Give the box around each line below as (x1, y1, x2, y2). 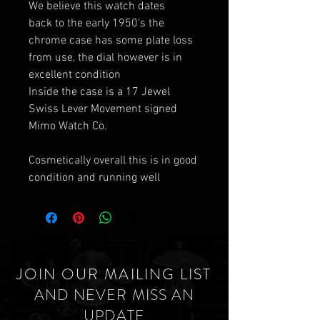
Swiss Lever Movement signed (29, 102, 177, 116)
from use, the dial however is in (29, 51, 182, 65)
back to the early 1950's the (29, 16, 164, 31)
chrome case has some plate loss (29, 34, 193, 48)
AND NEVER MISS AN (34, 284, 194, 306)
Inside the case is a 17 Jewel (29, 85, 170, 99)
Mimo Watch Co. (29, 119, 110, 134)
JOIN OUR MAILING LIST (16, 264, 212, 285)
